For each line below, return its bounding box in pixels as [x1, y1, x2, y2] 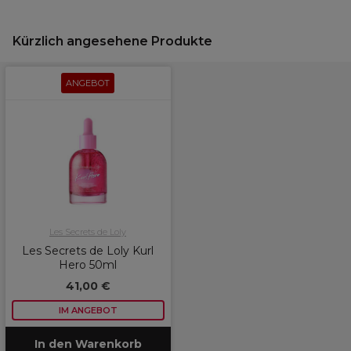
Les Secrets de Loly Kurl [22, 244, 154, 258]
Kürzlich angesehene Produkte [13, 34, 212, 49]
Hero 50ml [59, 258, 117, 272]
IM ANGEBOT [58, 305, 118, 316]
